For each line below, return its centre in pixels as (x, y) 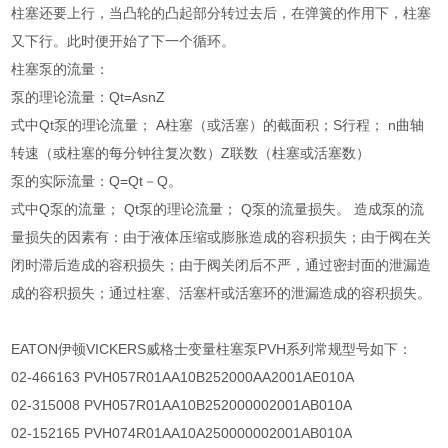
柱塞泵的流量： (60, 69)
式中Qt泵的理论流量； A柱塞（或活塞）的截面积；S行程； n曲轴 (218, 125)
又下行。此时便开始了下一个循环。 (123, 41)
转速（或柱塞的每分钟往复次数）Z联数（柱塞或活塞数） (191, 153)
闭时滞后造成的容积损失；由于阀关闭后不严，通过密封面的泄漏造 (221, 265)
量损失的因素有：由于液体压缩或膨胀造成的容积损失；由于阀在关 (221, 237)
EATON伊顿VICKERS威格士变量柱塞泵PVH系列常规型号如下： (212, 349)
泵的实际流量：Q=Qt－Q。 (97, 181)
